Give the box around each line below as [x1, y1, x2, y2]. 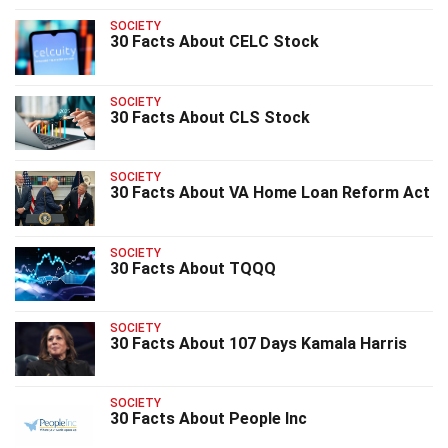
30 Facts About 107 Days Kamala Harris [110, 333, 407, 353]
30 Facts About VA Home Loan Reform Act [110, 183, 430, 203]
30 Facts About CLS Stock [110, 107, 310, 127]
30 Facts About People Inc [110, 409, 307, 429]
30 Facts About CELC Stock [110, 32, 319, 52]
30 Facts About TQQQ [110, 258, 276, 278]
